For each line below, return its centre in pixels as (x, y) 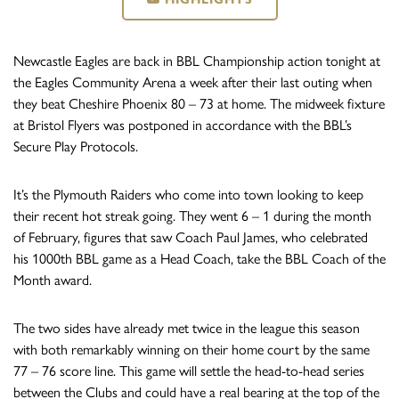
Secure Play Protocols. (76, 147)
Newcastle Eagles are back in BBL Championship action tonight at (197, 61)
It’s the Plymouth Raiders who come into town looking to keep (188, 195)
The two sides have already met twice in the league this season (187, 329)
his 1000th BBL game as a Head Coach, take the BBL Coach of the (199, 259)
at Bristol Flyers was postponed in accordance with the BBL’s (183, 126)
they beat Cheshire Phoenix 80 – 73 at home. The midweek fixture (199, 104)
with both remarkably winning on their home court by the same (191, 350)
